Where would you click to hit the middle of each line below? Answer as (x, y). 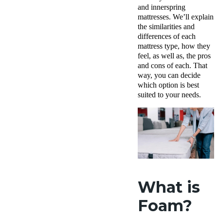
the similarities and (166, 27)
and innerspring (162, 7)
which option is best (168, 85)
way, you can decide (169, 75)
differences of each (167, 36)
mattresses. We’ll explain (176, 17)
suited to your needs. (169, 95)
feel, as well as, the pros (174, 56)
